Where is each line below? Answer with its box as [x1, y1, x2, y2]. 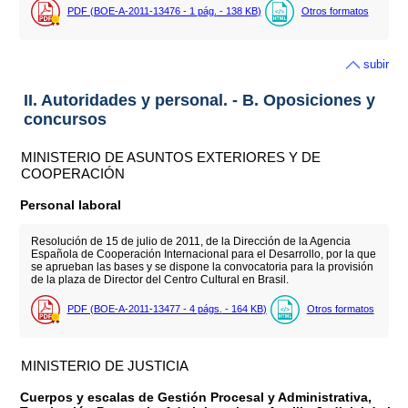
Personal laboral [20, 197, 122, 212]
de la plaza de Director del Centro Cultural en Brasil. [30, 273, 289, 287]
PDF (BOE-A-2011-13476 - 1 [66, 5, 198, 17]
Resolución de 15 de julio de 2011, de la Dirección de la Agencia [30, 235, 351, 249]
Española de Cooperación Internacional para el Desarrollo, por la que [30, 248, 376, 261]
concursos [23, 109, 107, 128]
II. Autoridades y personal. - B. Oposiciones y [23, 90, 375, 109]
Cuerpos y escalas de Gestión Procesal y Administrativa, [20, 389, 372, 404]
